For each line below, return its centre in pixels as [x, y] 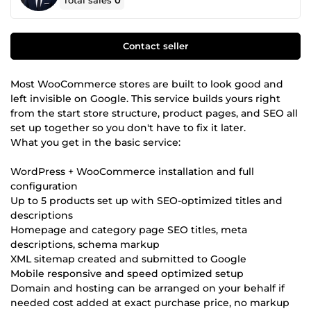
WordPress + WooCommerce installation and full [132, 171]
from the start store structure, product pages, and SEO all [154, 113]
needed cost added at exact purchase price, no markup [150, 302]
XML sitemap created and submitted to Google [128, 259]
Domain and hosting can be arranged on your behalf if [148, 288]
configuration [44, 186]
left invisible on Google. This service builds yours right [145, 98]
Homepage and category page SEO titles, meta [129, 229]
